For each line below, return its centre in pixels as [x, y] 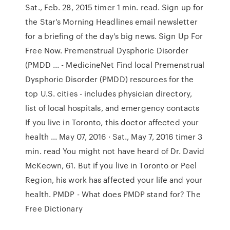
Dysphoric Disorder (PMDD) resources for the [110, 79]
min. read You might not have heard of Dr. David [115, 151]
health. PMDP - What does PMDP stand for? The [113, 194]
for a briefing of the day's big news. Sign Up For [114, 36]
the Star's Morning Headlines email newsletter [111, 22]
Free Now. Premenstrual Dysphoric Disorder [107, 50]
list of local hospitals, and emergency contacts [112, 108]
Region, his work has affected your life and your [114, 180]
